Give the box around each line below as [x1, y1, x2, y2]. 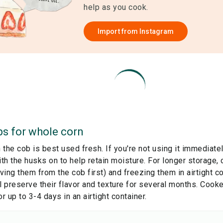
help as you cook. [84, 2, 148, 12]
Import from [98, 27, 140, 35]
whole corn [28, 125, 84, 138]
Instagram [139, 27, 174, 35]
